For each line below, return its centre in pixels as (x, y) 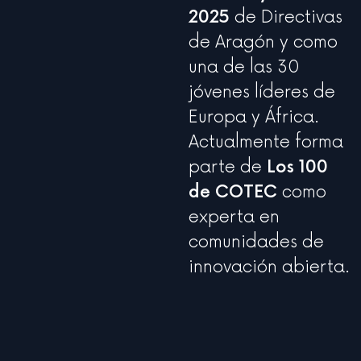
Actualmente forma (266, 143)
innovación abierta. (269, 268)
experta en (234, 218)
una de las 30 (244, 68)
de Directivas (286, 18)
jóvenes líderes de (262, 93)
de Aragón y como (263, 43)
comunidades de (256, 243)
